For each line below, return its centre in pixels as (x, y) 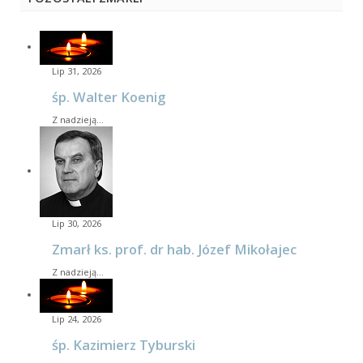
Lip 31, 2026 (77, 71)
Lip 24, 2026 (77, 319)
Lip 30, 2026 (77, 224)
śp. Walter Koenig (109, 97)
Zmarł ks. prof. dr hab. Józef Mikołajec (174, 250)
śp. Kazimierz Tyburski (124, 345)
